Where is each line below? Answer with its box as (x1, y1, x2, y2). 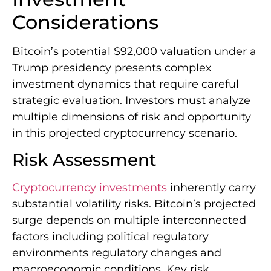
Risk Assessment (12, 149, 157, 171)
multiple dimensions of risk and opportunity (12, 109, 251, 123)
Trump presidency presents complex (12, 60, 212, 74)
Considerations (12, 10, 158, 34)
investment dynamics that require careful (12, 77, 239, 91)
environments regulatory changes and (12, 246, 221, 260)
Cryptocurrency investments (12, 181, 167, 195)
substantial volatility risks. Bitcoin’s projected (12, 197, 256, 211)
